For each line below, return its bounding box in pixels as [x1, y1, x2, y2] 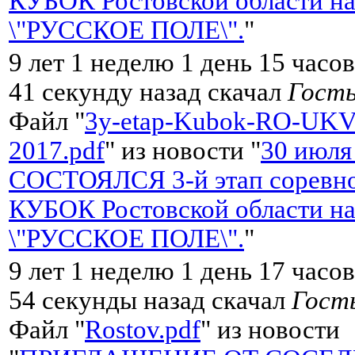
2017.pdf [9, 136, 105, 165]
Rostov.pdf [85, 315, 200, 344]
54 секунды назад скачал [9, 285, 292, 315]
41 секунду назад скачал [9, 77, 288, 106]
